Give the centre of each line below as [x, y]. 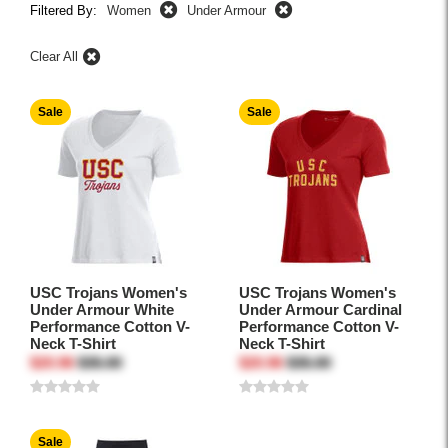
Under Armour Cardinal [320, 310]
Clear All [54, 57]
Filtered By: [63, 10]
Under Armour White [102, 310]
